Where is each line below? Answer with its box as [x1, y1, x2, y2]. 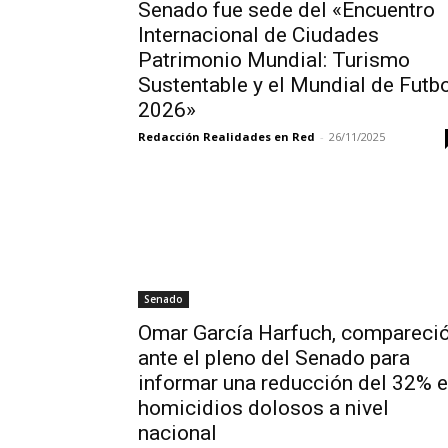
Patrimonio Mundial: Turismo [138, 48, 410, 72]
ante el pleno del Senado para [138, 346, 410, 370]
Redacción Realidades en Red [138, 129, 315, 144]
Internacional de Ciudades [138, 23, 379, 47]
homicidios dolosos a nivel [138, 396, 389, 420]
